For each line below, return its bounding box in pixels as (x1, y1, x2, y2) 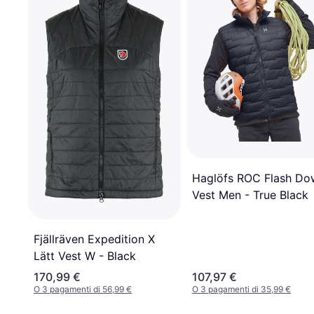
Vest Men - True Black (192, 187, 308, 202)
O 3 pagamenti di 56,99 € (34, 284, 132, 295)
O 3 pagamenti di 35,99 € (192, 284, 291, 295)
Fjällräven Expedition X (34, 232, 155, 247)
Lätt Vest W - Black (34, 249, 136, 264)
